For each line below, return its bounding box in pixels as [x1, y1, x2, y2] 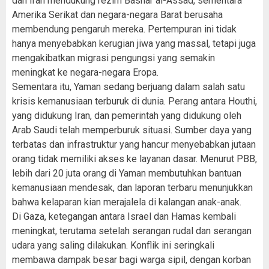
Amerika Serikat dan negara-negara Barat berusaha [12, 9, 223, 20]
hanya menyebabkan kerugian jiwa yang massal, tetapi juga [12, 38, 256, 49]
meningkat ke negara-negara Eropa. [12, 67, 159, 78]
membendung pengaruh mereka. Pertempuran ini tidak [12, 23, 237, 35]
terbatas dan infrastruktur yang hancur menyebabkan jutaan [12, 139, 256, 150]
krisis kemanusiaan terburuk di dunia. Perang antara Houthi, [12, 95, 257, 107]
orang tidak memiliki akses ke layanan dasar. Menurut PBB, [12, 153, 257, 165]
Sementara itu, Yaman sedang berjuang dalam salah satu [12, 81, 245, 92]
